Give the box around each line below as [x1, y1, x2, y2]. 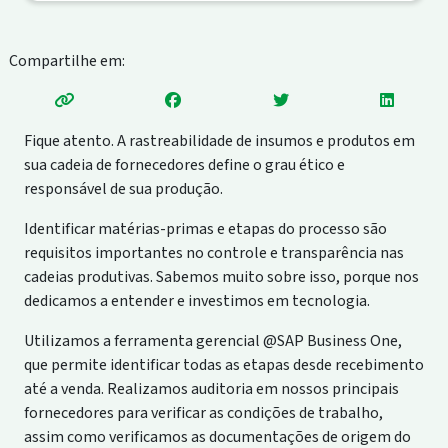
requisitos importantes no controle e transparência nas [23, 241, 404, 264]
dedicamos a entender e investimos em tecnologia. [23, 289, 370, 312]
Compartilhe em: [8, 49, 125, 72]
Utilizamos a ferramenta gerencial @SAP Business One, [23, 329, 402, 352]
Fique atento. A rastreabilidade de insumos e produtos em [23, 129, 415, 152]
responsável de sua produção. [23, 177, 223, 200]
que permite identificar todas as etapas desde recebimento [23, 353, 424, 376]
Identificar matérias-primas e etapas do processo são [23, 217, 387, 240]
